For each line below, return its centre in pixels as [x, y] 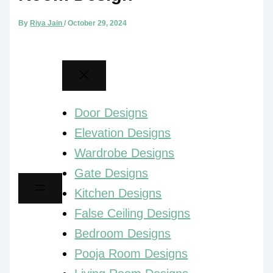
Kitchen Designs [118, 193]
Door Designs [111, 112]
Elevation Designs [123, 133]
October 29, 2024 [97, 23]
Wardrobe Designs [125, 153]
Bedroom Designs [123, 233]
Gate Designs [112, 173]
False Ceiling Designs [133, 213]
